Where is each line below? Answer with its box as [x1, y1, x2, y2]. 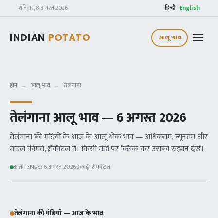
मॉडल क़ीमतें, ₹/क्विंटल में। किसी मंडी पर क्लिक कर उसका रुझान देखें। [10, 143, 204, 156]
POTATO [48, 28, 91, 47]
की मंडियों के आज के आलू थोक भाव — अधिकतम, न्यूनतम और [32, 130, 208, 144]
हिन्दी [165, 3, 176, 13]
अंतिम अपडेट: [14, 162, 44, 172]
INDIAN [10, 28, 49, 47]
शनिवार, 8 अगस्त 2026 [18, 3, 68, 13]
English [180, 3, 200, 13]
